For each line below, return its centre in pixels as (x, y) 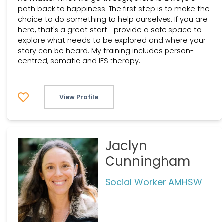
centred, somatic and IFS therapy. (79, 61)
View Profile (79, 97)
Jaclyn (126, 145)
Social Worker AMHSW (153, 182)
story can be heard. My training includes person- (106, 51)
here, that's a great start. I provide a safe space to (110, 30)
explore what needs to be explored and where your (112, 40)
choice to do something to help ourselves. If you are (113, 20)
